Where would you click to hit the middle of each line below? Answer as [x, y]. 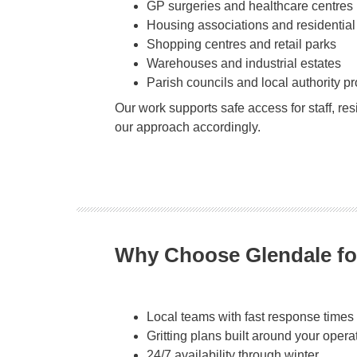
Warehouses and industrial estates [244, 63]
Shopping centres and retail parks [241, 44]
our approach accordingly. [188, 127]
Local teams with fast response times [250, 317]
